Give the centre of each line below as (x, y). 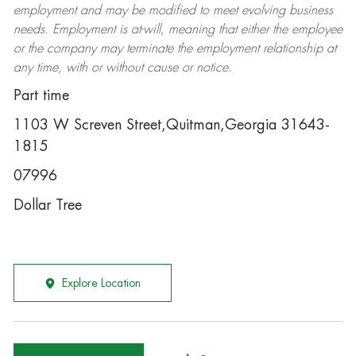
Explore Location (101, 283)
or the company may (70, 48)
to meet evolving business (264, 10)
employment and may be (81, 10)
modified (172, 10)
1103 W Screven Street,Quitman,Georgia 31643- (171, 125)
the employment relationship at (254, 48)
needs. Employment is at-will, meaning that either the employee (178, 29)
